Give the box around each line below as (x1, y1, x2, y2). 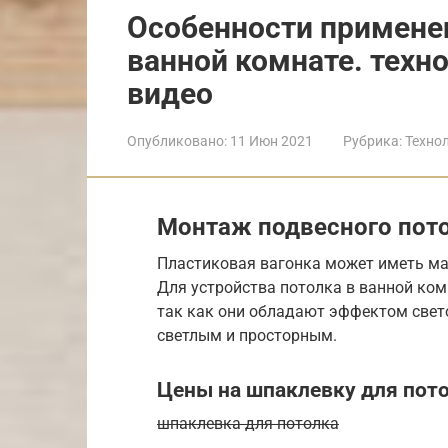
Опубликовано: (127, 132, 227, 149)
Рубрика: (343, 132, 402, 149)
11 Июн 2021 (230, 132, 313, 149)
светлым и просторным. (157, 325, 337, 345)
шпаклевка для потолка (157, 413, 339, 433)
